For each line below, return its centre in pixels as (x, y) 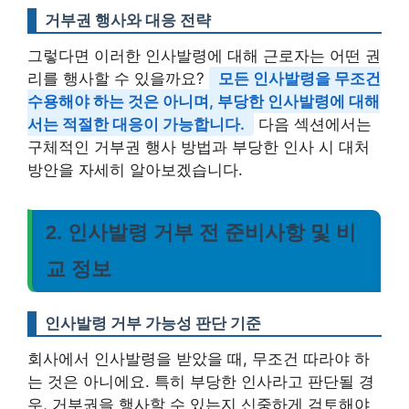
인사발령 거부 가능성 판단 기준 (153, 323)
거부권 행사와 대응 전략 (128, 20)
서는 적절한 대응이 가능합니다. (136, 124)
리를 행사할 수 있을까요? (118, 79)
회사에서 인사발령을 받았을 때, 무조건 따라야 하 (199, 359)
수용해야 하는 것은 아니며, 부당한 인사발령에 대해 (204, 101)
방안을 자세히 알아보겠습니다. (135, 170)
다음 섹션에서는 (313, 124)
